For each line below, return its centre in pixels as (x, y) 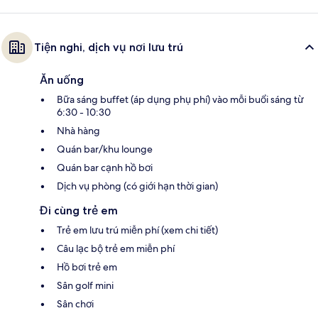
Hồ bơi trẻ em (87, 267)
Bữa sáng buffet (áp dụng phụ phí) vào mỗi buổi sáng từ (180, 99)
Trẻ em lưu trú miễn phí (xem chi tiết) (137, 230)
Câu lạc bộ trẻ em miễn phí (116, 248)
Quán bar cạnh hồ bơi (105, 167)
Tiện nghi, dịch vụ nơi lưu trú (109, 47)
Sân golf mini (85, 285)
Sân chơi (75, 303)
